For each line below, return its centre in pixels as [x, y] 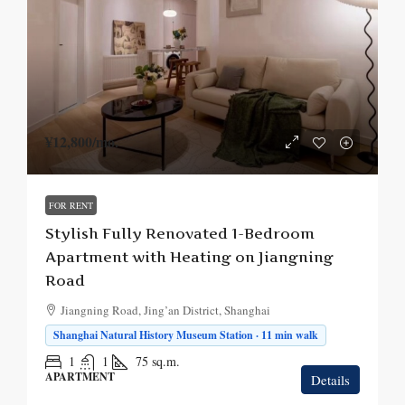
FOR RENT [71, 205]
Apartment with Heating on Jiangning [189, 257]
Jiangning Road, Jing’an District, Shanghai [165, 310]
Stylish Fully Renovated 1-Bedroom [180, 233]
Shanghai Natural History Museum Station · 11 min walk [186, 335]
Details [330, 380]
